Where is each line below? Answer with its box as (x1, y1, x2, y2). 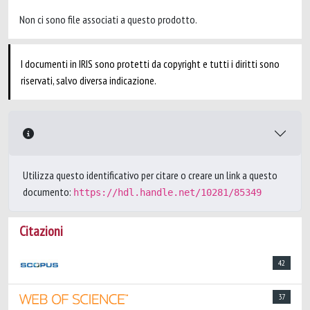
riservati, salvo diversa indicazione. (21, 73, 156, 87)
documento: (23, 185, 73, 199)
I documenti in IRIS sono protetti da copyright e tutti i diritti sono (21, 57, 280, 71)
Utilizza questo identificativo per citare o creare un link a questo (23, 168, 277, 182)
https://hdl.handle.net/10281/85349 (73, 187, 262, 198)
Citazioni (19, 222, 63, 240)
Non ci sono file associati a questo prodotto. (19, 12, 197, 26)
